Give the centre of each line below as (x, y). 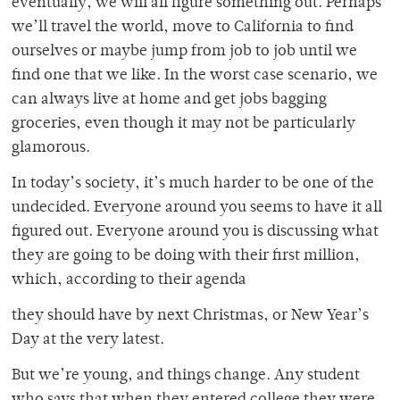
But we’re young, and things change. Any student (186, 376)
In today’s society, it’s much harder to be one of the (193, 184)
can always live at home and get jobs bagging (169, 100)
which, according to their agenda (129, 281)
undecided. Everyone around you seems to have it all (197, 208)
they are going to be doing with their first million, (186, 257)
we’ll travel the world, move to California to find (183, 28)
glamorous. (51, 149)
